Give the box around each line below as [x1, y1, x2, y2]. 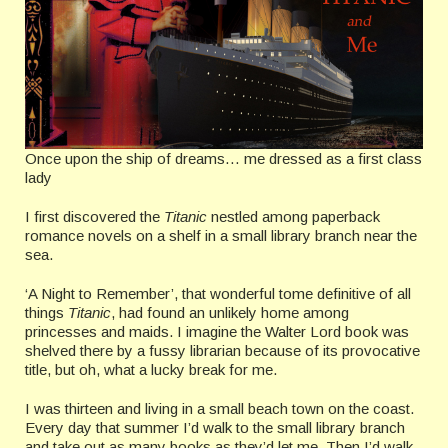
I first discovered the [25, 208, 164, 226]
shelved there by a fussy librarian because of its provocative [25, 342, 420, 360]
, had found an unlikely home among [111, 304, 349, 322]
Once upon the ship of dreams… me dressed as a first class [25, 150, 422, 168]
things [25, 304, 68, 322]
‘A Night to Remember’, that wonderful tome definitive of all [25, 285, 411, 303]
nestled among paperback [207, 208, 380, 226]
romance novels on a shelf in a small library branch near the [25, 227, 417, 245]
